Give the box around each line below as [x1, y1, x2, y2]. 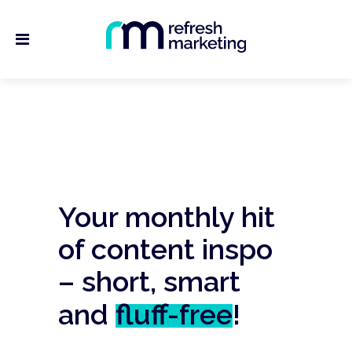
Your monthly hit [58, 200, 275, 233]
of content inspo [58, 233, 273, 266]
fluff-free [115, 298, 233, 331]
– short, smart [58, 265, 240, 298]
